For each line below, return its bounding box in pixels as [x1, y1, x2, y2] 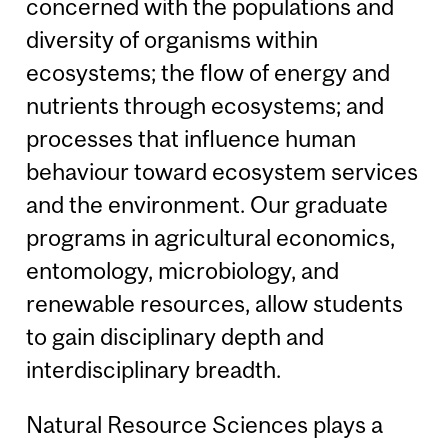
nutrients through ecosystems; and [26, 91, 385, 119]
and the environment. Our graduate [26, 190, 389, 218]
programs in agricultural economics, [26, 223, 396, 251]
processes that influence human [26, 124, 357, 152]
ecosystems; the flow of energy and [26, 58, 391, 86]
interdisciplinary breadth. [26, 355, 282, 383]
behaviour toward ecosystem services [26, 157, 419, 185]
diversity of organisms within [26, 25, 319, 53]
